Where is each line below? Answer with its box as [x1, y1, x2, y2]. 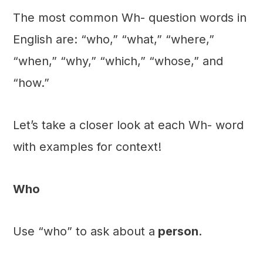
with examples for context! [12, 140, 161, 154]
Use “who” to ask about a [12, 224, 155, 239]
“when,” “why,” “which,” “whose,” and [12, 54, 223, 69]
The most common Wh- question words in [12, 11, 247, 25]
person [154, 224, 198, 239]
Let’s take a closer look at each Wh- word [12, 118, 244, 133]
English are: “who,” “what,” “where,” [12, 32, 214, 47]
